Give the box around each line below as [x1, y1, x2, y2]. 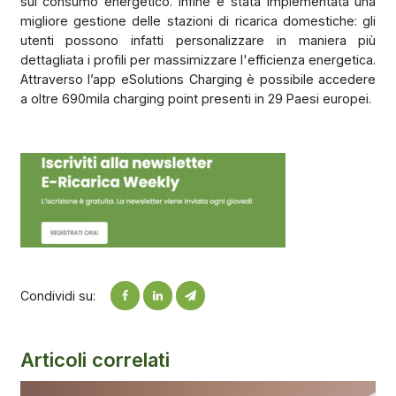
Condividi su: [19, 287, 95, 303]
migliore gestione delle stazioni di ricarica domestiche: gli [19, 12, 377, 28]
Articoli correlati [19, 348, 170, 372]
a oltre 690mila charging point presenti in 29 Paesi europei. [19, 90, 371, 106]
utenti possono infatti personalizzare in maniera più [19, 32, 377, 48]
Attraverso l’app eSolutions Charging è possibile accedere [19, 71, 377, 87]
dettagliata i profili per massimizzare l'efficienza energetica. [19, 51, 377, 67]
